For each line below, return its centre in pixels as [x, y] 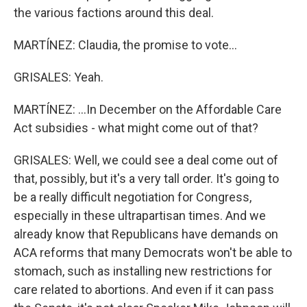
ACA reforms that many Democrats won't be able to [153, 253]
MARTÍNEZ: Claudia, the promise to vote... [125, 45]
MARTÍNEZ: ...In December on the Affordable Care [148, 109]
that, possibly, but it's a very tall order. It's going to [146, 179]
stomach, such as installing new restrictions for [143, 271]
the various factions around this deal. [114, 13]
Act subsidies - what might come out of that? [136, 128]
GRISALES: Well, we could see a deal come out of [146, 160]
